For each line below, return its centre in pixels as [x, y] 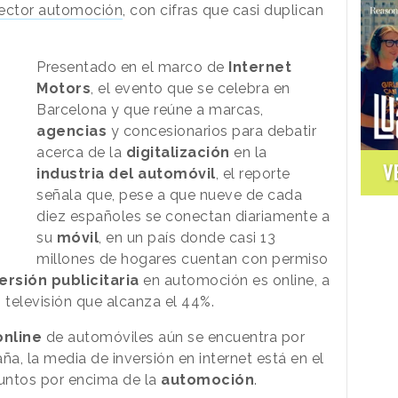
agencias [72, 131]
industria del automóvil [126, 173]
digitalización [178, 152]
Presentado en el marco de [133, 67]
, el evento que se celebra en [191, 88]
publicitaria [95, 280]
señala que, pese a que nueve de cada [170, 195]
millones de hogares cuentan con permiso [183, 259]
